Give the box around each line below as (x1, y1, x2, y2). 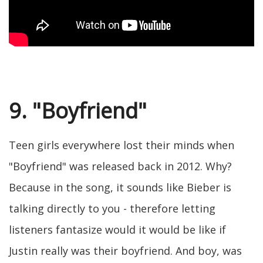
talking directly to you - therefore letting (9, 201, 215, 216)
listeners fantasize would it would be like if (9, 222, 226, 237)
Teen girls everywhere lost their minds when (9, 138, 234, 153)
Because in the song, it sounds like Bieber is (9, 180, 231, 195)
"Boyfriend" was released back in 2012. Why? (9, 159, 232, 174)
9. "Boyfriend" (9, 96, 147, 126)
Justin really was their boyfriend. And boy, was (9, 244, 242, 258)
